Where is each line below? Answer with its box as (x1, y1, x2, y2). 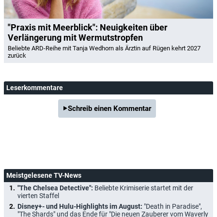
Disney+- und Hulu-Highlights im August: (17, 202, 144, 210)
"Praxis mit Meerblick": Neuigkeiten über (8, 22, 168, 32)
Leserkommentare (6, 83, 63, 92)
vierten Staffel (17, 191, 59, 200)
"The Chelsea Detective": (17, 184, 94, 192)
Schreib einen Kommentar (68, 104, 151, 113)
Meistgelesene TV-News (6, 171, 81, 179)
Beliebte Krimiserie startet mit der (94, 184, 193, 192)
